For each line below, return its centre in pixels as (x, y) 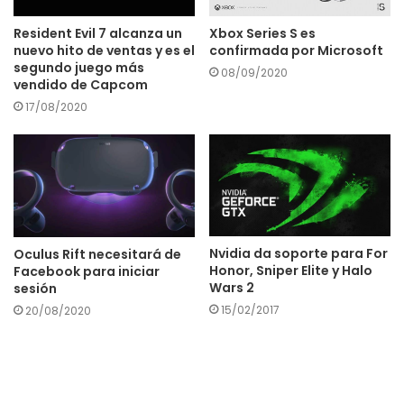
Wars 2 (232, 288)
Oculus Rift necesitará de (97, 254)
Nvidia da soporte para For (298, 254)
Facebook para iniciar (87, 271)
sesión (35, 288)
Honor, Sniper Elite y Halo (291, 271)
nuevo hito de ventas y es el (104, 51)
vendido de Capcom (81, 85)
